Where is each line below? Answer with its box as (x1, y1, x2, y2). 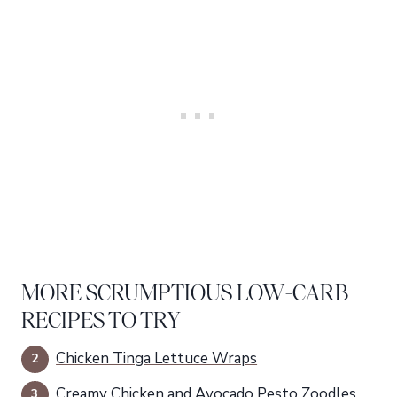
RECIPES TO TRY (21, 306, 181, 333)
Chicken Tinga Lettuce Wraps (56, 347, 258, 369)
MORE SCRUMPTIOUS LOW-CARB (21, 278, 348, 306)
